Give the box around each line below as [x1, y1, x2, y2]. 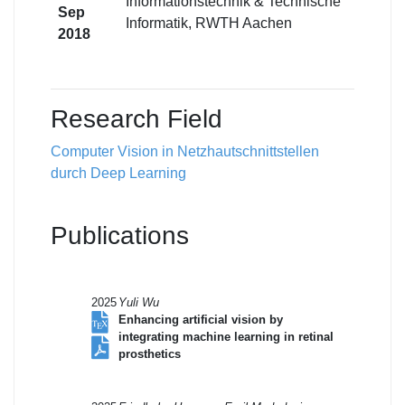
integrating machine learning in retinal [118, 329, 334, 344]
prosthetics [118, 346, 181, 361]
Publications [51, 221, 189, 250]
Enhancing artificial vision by [118, 312, 283, 326]
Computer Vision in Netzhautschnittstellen [51, 143, 319, 159]
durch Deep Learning [51, 165, 186, 181]
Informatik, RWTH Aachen [126, 14, 292, 31]
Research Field [51, 104, 222, 133]
